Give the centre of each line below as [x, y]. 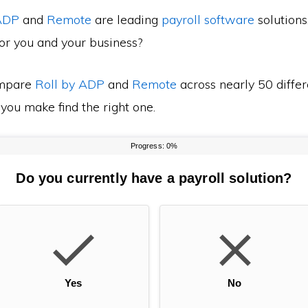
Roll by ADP [70, 84]
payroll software [208, 20]
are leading [126, 20]
